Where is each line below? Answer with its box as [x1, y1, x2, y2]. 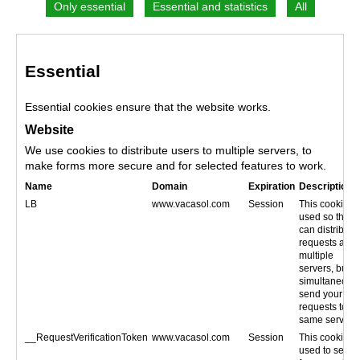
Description [299, 181, 352, 192]
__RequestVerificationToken [25, 332, 148, 343]
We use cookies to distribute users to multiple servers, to [25, 144, 312, 157]
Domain [152, 181, 187, 192]
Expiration [248, 181, 295, 192]
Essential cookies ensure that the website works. [25, 100, 271, 114]
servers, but [299, 263, 350, 274]
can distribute [299, 224, 358, 235]
